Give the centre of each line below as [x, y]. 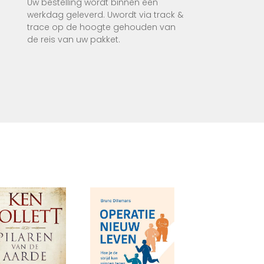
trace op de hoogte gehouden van [101, 27]
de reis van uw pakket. [74, 40]
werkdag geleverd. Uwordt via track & [105, 15]
